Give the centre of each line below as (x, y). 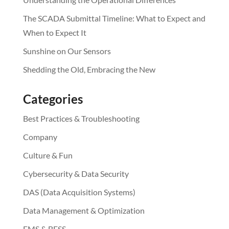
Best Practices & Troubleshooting (81, 119)
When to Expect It (54, 33)
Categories (53, 99)
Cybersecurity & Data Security (76, 174)
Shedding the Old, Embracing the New (89, 70)
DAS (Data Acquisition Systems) (79, 192)
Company (40, 137)
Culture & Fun (48, 155)
